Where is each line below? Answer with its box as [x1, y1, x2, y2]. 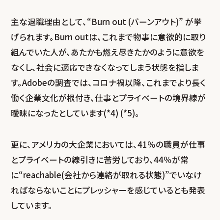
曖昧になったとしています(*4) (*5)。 [11, 107, 140, 119]
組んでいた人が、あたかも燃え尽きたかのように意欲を [11, 46, 205, 58]
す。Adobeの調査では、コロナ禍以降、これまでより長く [11, 76, 206, 88]
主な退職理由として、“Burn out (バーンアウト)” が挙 [11, 15, 202, 27]
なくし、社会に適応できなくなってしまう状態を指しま [11, 61, 199, 73]
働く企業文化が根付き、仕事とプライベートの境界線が [11, 91, 206, 104]
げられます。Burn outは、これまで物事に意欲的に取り [11, 30, 206, 43]
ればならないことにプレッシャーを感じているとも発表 [11, 184, 206, 196]
